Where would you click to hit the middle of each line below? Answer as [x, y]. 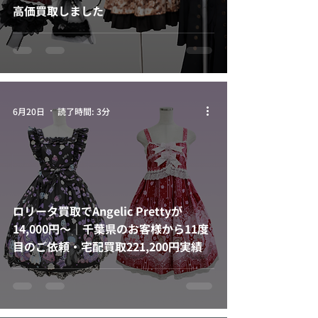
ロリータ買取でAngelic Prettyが [98, 211]
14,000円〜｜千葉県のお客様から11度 [111, 229]
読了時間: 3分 [84, 111]
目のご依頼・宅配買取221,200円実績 [108, 246]
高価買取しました [58, 11]
